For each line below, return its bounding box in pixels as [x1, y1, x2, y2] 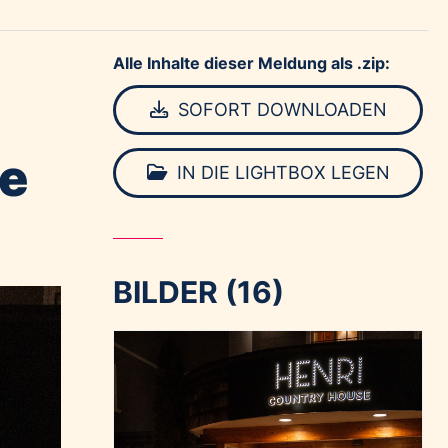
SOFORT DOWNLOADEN [172, 99, 387, 120]
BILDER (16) [113, 274, 285, 310]
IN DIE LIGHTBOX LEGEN [171, 162, 390, 183]
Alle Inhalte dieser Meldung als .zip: [113, 53, 391, 73]
